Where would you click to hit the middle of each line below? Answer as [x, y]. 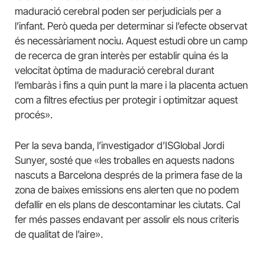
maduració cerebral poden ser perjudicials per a [118, 12]
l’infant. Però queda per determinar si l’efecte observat [131, 26]
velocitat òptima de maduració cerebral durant [114, 71]
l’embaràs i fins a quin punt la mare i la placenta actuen [131, 85]
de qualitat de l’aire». [59, 234]
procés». [34, 115]
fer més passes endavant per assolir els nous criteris [127, 219]
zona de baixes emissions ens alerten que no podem [127, 190]
